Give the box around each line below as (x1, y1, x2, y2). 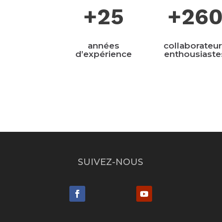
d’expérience (75, 49, 132, 59)
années (87, 40, 119, 51)
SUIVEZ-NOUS (78, 156, 144, 167)
